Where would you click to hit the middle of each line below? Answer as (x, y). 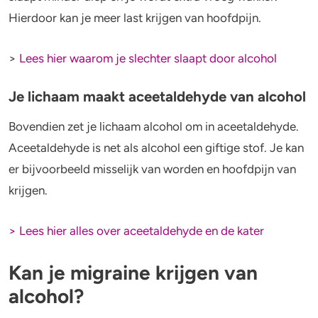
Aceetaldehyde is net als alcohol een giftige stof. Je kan (156, 148)
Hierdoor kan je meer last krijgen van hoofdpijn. (138, 17)
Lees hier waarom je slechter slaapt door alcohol (148, 58)
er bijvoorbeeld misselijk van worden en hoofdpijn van (152, 169)
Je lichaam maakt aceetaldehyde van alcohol (159, 97)
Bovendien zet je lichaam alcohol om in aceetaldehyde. (154, 127)
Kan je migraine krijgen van (133, 272)
